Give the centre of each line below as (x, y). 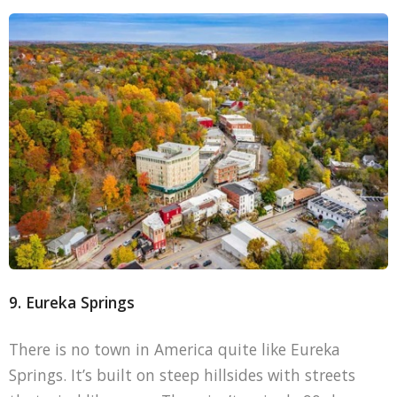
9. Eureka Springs (71, 303)
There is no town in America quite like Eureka (174, 350)
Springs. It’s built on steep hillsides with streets (182, 375)
